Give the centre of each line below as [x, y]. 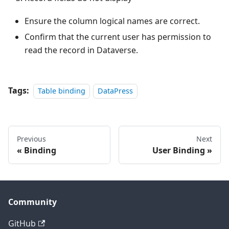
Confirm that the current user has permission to [118, 37]
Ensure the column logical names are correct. [112, 21]
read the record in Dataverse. [81, 50]
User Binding [179, 151]
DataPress [116, 91]
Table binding [62, 91]
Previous [31, 139]
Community [32, 202]
